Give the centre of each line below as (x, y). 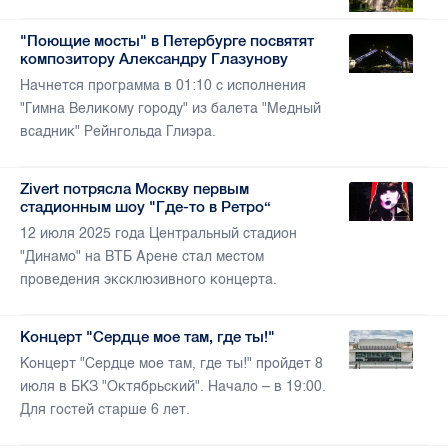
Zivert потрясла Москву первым (134, 189)
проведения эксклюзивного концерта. (148, 280)
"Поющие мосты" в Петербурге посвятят (167, 41)
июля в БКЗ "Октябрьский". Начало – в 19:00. (173, 387)
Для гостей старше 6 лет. (105, 410)
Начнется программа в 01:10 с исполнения (163, 86)
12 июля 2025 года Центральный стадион (158, 234)
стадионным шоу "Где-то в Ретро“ (145, 207)
